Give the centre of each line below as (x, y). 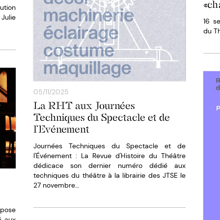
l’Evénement (61, 129)
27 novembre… (56, 185)
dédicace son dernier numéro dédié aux (110, 165)
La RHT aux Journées (84, 105)
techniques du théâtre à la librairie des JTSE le (110, 175)
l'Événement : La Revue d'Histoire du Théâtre (110, 155)
